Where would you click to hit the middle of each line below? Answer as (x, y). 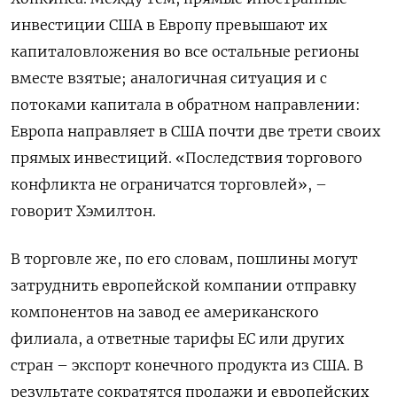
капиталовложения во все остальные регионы (185, 51)
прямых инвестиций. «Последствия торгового (187, 157)
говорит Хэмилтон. (83, 210)
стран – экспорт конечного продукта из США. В (187, 365)
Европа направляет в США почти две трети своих (195, 131)
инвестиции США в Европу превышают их (169, 24)
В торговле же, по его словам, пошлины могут (184, 258)
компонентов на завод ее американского (165, 311)
